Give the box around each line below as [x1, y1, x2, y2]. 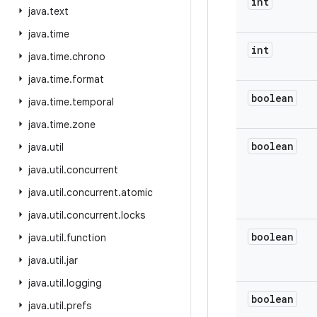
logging [67, 277, 102, 289]
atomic [121, 186, 153, 199]
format [72, 73, 104, 86]
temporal [72, 96, 114, 108]
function [67, 231, 106, 244]
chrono [72, 50, 105, 63]
